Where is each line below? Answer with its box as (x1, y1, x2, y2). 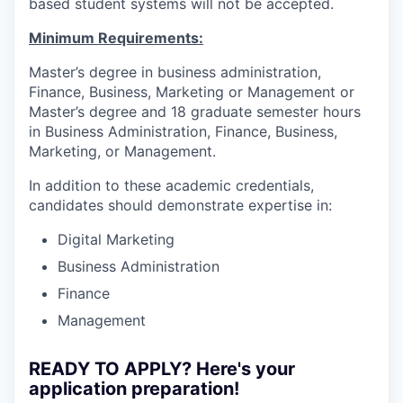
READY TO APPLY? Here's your (29, 358, 295, 380)
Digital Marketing (58, 230, 175, 248)
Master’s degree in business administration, (29, 63, 321, 81)
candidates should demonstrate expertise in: (29, 196, 332, 214)
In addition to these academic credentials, (29, 176, 314, 194)
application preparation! (29, 378, 239, 399)
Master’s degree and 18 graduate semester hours (29, 103, 361, 121)
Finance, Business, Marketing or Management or (29, 83, 354, 101)
